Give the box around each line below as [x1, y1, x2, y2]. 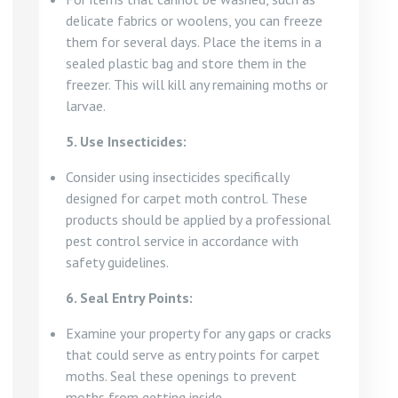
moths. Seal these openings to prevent [66, 367, 297, 385]
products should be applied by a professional [66, 211, 330, 228]
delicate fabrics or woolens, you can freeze [66, 12, 322, 29]
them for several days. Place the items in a [66, 33, 322, 51]
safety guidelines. [66, 253, 169, 271]
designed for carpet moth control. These [66, 189, 307, 207]
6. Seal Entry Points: [66, 289, 193, 306]
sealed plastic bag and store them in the [66, 54, 306, 72]
